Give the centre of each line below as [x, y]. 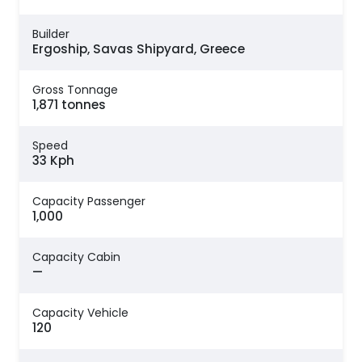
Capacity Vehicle [80, 313]
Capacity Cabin [76, 257]
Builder [51, 34]
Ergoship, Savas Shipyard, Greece [139, 49]
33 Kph [53, 161]
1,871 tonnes [69, 105]
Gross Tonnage [75, 90]
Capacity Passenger [89, 202]
